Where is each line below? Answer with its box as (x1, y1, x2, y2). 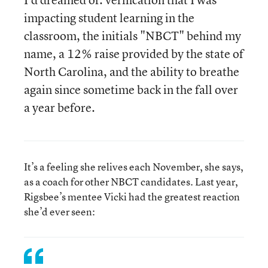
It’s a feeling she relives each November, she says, (24, 160, 243, 173)
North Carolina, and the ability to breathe (24, 63, 239, 80)
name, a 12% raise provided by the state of (24, 45, 243, 62)
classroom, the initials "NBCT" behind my (24, 28, 241, 44)
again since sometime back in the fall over (24, 81, 238, 98)
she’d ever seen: (24, 205, 95, 218)
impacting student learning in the (24, 10, 194, 26)
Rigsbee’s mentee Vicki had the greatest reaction (24, 190, 240, 203)
